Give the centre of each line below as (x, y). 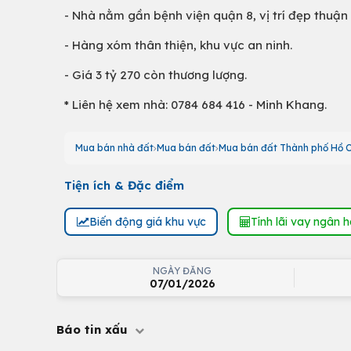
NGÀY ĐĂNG (182, 271)
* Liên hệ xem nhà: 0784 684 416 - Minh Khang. (195, 105)
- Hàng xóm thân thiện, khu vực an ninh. (178, 45)
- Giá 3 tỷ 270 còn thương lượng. (156, 75)
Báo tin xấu (94, 329)
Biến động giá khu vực (147, 221)
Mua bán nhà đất (114, 148)
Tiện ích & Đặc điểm (124, 185)
